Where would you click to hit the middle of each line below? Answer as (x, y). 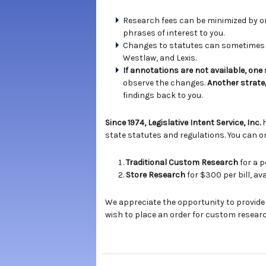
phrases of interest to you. (174, 33)
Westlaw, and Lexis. (160, 58)
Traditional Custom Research (182, 162)
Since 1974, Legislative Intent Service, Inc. (184, 123)
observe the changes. (165, 83)
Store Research (156, 175)
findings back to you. (163, 95)
